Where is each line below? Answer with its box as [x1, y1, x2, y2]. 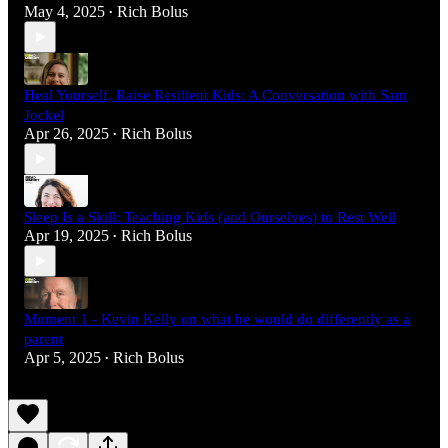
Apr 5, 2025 [24, 349, 101, 367]
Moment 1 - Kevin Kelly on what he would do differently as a [24, 311, 410, 328]
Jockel [24, 107, 64, 124]
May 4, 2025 [24, 3, 105, 21]
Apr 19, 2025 [24, 227, 109, 245]
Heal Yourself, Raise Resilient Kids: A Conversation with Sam [24, 87, 407, 104]
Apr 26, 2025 [24, 125, 109, 143]
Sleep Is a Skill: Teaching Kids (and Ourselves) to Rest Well [24, 209, 396, 226]
